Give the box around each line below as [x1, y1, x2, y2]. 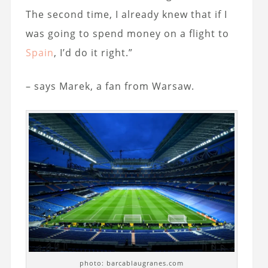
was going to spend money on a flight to [25, 26, 229, 40]
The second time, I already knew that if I [25, 7, 227, 21]
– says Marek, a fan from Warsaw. [25, 79, 194, 93]
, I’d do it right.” [53, 45, 133, 59]
